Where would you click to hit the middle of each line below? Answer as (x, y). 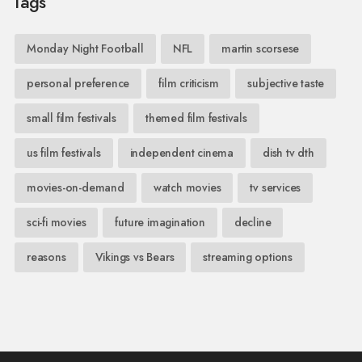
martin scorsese (261, 49)
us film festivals (64, 153)
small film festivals (72, 118)
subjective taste (286, 84)
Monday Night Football (85, 49)
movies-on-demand (76, 188)
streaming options (248, 257)
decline (253, 223)
